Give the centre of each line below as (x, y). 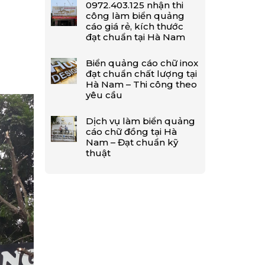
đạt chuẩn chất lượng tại (142, 74)
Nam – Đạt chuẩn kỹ (132, 142)
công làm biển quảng (135, 16)
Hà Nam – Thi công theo (142, 84)
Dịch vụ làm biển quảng (141, 121)
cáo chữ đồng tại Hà (132, 132)
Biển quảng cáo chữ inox (142, 63)
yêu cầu (104, 95)
